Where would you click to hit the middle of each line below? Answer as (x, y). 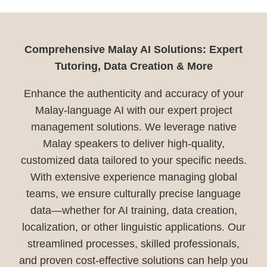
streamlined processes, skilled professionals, (133, 243)
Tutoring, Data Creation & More (133, 66)
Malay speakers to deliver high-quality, (133, 143)
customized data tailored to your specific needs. (133, 160)
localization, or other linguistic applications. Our (133, 227)
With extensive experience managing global (133, 177)
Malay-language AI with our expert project (133, 110)
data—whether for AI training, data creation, (133, 210)
